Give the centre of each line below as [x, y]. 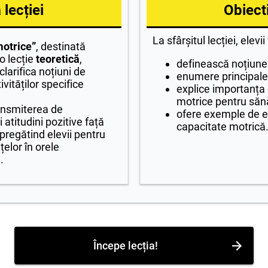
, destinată [61, 46]
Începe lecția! [126, 246]
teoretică [58, 59]
